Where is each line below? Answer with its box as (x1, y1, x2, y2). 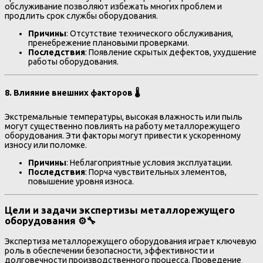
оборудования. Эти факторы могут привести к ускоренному (5, 130, 241, 140)
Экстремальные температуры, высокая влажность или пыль (5, 112, 242, 122)
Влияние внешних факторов (14, 87, 133, 97)
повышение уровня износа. (28, 176, 134, 186)
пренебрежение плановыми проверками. (28, 38, 189, 48)
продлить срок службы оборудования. (5, 11, 158, 21)
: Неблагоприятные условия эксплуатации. (66, 157, 232, 167)
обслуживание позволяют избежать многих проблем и (5, 2, 222, 12)
